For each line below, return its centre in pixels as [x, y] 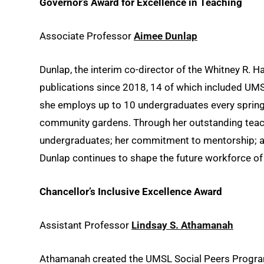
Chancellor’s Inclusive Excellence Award [132, 192]
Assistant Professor [85, 225]
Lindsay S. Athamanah [182, 225]
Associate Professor [87, 36]
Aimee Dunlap [166, 36]
